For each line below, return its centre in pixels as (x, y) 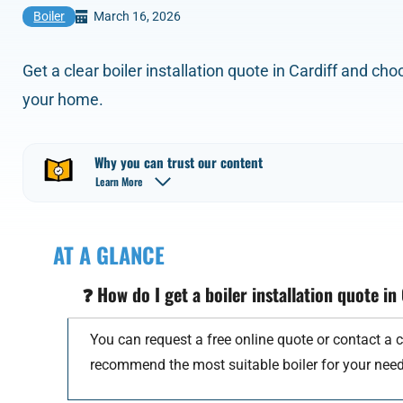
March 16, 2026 (137, 16)
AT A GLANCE (109, 255)
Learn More (120, 181)
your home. (63, 99)
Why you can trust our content (179, 161)
